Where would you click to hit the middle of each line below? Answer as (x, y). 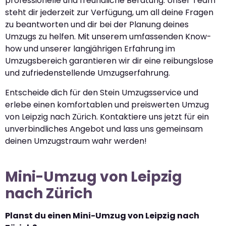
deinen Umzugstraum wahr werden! (76, 141)
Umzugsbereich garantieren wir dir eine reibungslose (109, 61)
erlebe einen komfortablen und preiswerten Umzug (107, 104)
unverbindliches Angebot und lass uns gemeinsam (104, 129)
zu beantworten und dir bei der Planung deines (97, 25)
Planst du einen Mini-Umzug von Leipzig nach (102, 215)
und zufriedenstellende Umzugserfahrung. (88, 73)
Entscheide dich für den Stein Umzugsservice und (102, 92)
